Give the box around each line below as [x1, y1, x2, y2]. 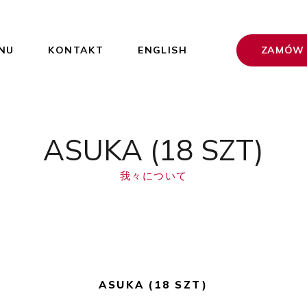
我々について [119, 169, 188, 182]
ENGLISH [138, 44, 187, 56]
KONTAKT [48, 44, 104, 56]
